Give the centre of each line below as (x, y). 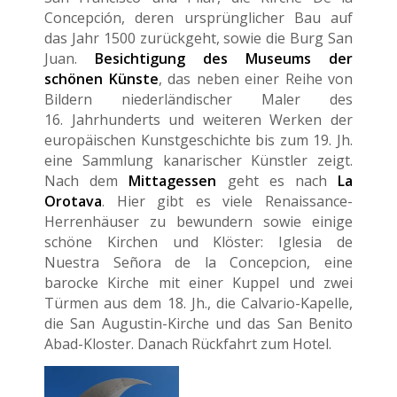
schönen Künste (101, 78)
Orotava (73, 201)
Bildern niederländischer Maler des (198, 99)
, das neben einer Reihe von (255, 78)
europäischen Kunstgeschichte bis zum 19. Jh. (198, 140)
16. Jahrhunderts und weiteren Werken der (198, 119)
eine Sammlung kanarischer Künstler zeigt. (198, 160)
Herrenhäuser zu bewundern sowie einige (198, 221)
